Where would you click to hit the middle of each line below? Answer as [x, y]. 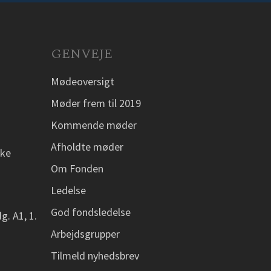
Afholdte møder [87, 147]
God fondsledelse [91, 212]
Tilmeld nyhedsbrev [95, 256]
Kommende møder [94, 125]
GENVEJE [82, 54]
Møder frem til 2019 [96, 103]
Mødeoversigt [83, 81]
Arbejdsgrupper [86, 234]
